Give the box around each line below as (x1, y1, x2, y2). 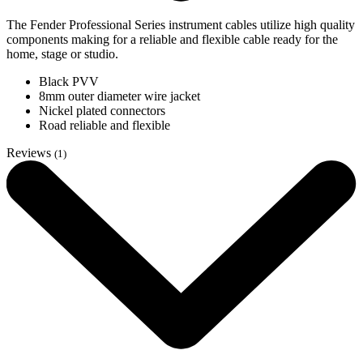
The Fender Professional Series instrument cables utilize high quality (6, 18, 355, 32)
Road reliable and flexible (39, 118, 170, 133)
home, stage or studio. (6, 47, 118, 62)
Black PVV (39, 75, 99, 89)
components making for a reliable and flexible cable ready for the (6, 32, 338, 47)
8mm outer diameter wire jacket (39, 89, 200, 104)
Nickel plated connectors (39, 104, 165, 118)
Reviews (6, 146, 54, 160)
